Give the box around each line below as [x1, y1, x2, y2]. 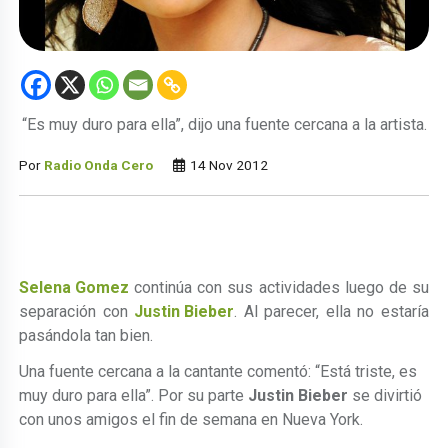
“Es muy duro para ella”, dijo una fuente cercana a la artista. [21, 114, 427, 134]
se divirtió [348, 385, 423, 405]
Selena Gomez [19, 277, 130, 297]
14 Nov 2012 [187, 156, 269, 173]
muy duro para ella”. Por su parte [19, 385, 249, 405]
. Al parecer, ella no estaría [234, 301, 429, 321]
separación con [19, 301, 135, 321]
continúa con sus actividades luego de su [129, 277, 429, 297]
